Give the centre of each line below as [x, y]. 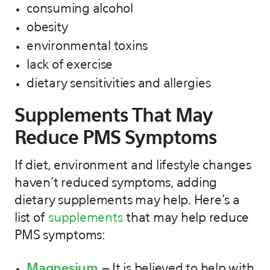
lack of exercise [70, 65]
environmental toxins [87, 46]
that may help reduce [186, 218]
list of [31, 218]
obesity [47, 28]
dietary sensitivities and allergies [119, 84]
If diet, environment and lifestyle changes [133, 166]
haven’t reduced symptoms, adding [116, 183]
